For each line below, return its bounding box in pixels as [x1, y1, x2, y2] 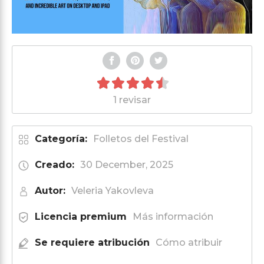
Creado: [35, 159, 74, 170]
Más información [133, 210, 213, 222]
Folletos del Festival [93, 133, 189, 144]
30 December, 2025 [80, 159, 173, 170]
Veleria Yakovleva [71, 184, 154, 196]
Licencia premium [35, 210, 127, 222]
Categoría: [35, 133, 87, 144]
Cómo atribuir [156, 236, 222, 248]
